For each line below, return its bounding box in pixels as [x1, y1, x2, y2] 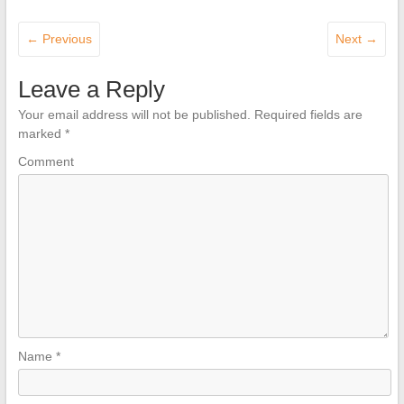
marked [17, 126, 65, 142]
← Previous [25, 32, 92, 47]
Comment [17, 154, 74, 170]
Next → [335, 32, 379, 47]
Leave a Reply [17, 76, 165, 104]
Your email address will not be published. [17, 107, 251, 123]
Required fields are [250, 107, 363, 123]
